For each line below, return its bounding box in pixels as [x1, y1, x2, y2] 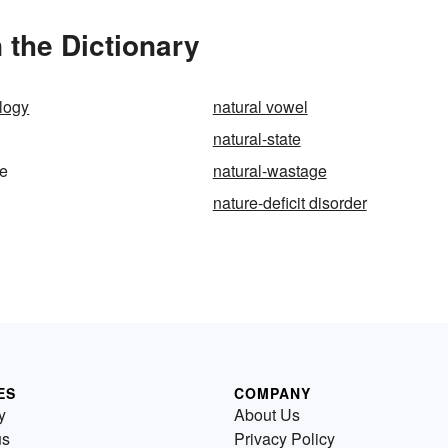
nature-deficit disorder [212, 191, 367, 215]
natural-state [212, 127, 301, 151]
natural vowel [212, 95, 308, 119]
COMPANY [234, 383, 311, 404]
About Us [234, 403, 300, 427]
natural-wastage [212, 159, 327, 183]
